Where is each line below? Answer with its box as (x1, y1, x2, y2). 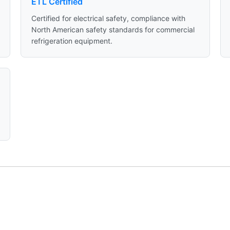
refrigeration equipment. (31, 36, 112, 45)
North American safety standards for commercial (31, 25, 195, 34)
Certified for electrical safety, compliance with (31, 14, 185, 23)
